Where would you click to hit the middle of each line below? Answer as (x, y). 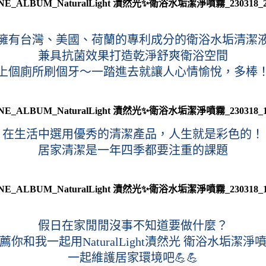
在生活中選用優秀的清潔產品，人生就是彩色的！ (133, 134)
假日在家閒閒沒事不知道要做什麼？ (133, 225)
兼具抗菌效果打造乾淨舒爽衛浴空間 (133, 56)
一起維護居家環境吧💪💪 (133, 257)
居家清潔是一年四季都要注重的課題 (133, 150)
